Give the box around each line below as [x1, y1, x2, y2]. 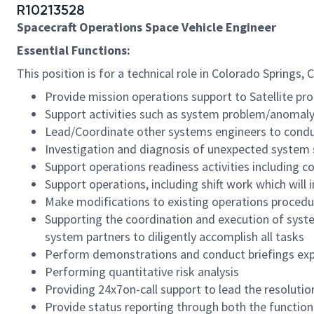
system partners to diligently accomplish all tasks [45, 228, 304, 245]
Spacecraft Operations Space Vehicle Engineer [17, 19, 276, 35]
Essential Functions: [17, 42, 130, 58]
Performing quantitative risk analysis [45, 264, 239, 280]
